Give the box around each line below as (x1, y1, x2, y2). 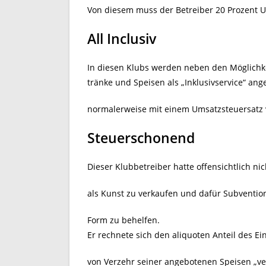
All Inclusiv (87, 29, 156, 48)
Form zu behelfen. (87, 214, 160, 226)
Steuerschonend (87, 128, 195, 147)
